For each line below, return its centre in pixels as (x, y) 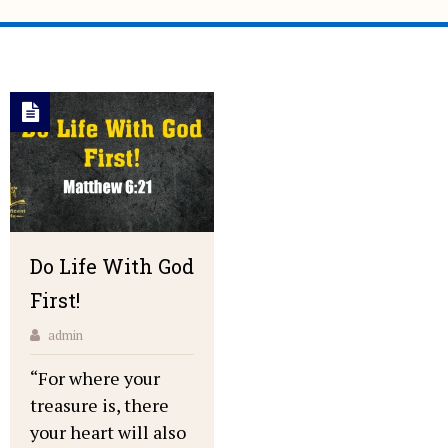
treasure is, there (99, 404)
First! (55, 299)
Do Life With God (112, 265)
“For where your (95, 377)
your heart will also (108, 431)
